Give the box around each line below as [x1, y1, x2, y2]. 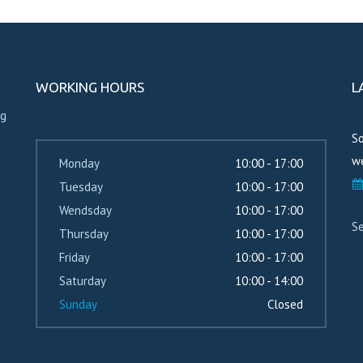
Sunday [58, 296, 97, 312]
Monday [58, 155, 100, 171]
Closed [267, 296, 303, 312]
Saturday [58, 272, 106, 288]
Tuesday [58, 178, 103, 194]
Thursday [58, 225, 109, 241]
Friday [58, 249, 90, 265]
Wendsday [58, 202, 112, 218]
